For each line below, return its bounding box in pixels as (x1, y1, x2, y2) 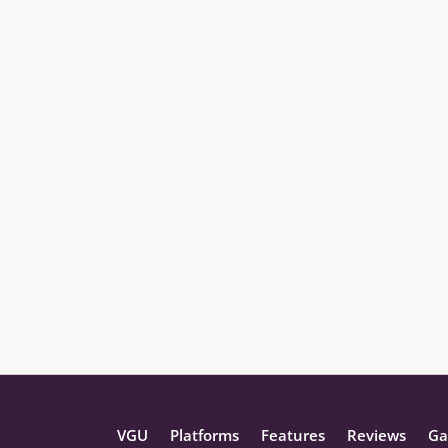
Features (261, 425, 325, 446)
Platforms (170, 425, 239, 446)
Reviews (347, 425, 406, 446)
